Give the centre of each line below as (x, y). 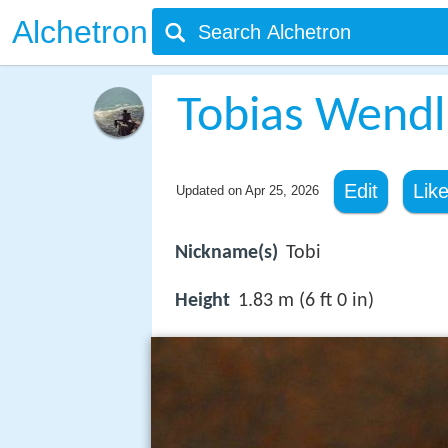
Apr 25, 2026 (281, 190)
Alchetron (80, 32)
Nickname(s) (226, 253)
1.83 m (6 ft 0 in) (306, 301)
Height (202, 301)
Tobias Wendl (310, 117)
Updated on (210, 190)
